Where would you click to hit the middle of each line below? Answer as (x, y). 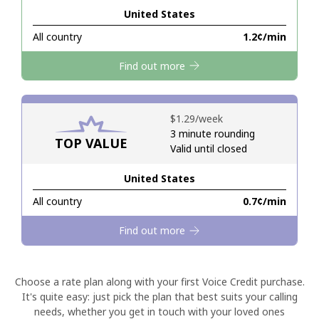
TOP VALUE (91, 143)
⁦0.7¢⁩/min (265, 202)
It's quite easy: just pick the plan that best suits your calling (159, 296)
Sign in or (127, 80)
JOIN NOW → (182, 80)
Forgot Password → (262, 189)
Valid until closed (209, 149)
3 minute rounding (213, 134)
